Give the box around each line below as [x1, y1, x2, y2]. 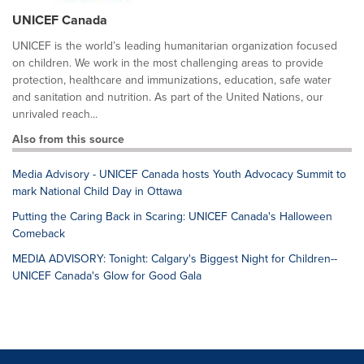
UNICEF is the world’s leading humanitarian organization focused [12, 37, 337, 54]
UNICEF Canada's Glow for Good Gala [12, 267, 201, 284]
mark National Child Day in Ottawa [12, 183, 182, 199]
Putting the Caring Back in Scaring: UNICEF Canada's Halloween [12, 208, 332, 224]
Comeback [12, 225, 65, 241]
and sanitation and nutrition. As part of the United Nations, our [12, 89, 323, 105]
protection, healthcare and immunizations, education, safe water [12, 71, 331, 88]
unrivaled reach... [12, 106, 97, 122]
